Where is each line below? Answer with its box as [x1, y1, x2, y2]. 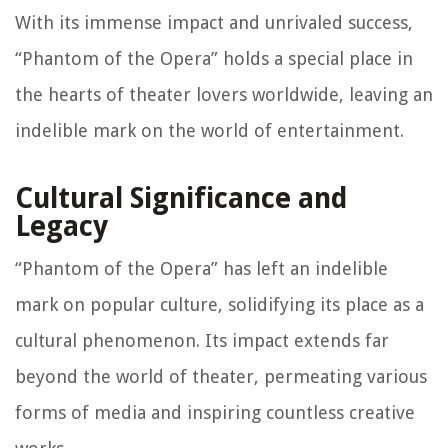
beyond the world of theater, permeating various [15, 366, 427, 388]
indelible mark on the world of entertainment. [15, 120, 404, 142]
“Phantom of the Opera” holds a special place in [15, 48, 413, 70]
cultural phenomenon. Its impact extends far [15, 330, 389, 352]
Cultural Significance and [15, 182, 347, 216]
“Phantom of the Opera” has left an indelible [15, 258, 388, 280]
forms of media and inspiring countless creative [15, 402, 415, 424]
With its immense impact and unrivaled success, [15, 12, 413, 34]
